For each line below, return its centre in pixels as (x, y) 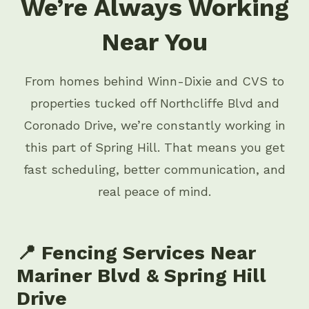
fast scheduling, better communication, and (154, 170)
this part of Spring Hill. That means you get (154, 148)
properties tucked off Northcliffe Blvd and (154, 103)
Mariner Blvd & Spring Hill (141, 276)
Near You (154, 42)
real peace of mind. (154, 192)
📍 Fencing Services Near (136, 253)
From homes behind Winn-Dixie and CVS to (154, 81)
